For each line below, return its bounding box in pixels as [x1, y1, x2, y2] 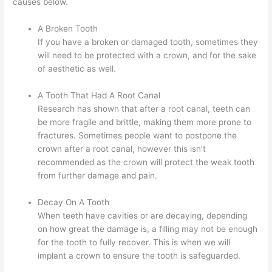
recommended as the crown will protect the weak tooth [38, 157, 255, 167]
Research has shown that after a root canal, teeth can [38, 103, 251, 114]
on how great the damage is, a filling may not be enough [38, 223, 258, 234]
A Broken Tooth [38, 23, 98, 33]
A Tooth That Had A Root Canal [38, 90, 161, 100]
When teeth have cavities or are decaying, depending [38, 210, 248, 220]
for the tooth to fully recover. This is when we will [38, 237, 231, 247]
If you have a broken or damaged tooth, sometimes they [38, 36, 259, 47]
